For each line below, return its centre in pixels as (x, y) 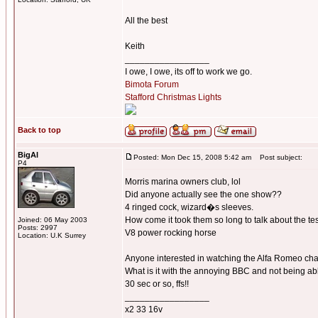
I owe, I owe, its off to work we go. (188, 72)
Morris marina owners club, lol (183, 182)
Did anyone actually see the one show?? (203, 194)
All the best (146, 21)
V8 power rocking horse (171, 233)
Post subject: (278, 157)
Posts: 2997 (38, 227)
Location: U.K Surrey (52, 235)
